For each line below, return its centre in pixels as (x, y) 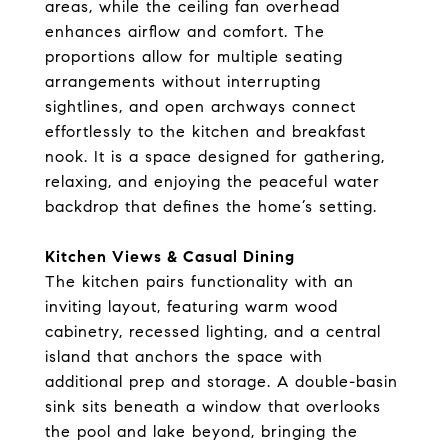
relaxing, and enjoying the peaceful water (212, 181)
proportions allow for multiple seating (194, 56)
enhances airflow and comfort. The (185, 31)
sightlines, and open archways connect (200, 106)
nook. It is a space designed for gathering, (215, 156)
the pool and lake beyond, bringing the (201, 431)
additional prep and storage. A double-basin (221, 381)
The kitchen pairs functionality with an (199, 281)
